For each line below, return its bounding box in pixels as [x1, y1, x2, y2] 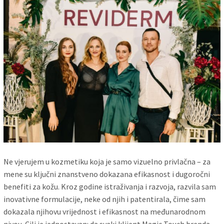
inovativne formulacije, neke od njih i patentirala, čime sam [3, 193, 206, 204]
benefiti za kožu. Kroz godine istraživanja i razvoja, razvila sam [3, 181, 216, 191]
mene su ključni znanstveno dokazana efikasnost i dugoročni [3, 168, 210, 179]
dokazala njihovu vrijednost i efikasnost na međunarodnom [3, 206, 206, 216]
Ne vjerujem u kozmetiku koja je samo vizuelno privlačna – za [3, 156, 211, 166]
